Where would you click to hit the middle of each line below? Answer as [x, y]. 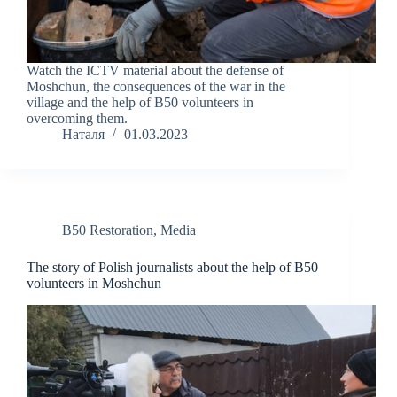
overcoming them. [77, 119]
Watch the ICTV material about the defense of [155, 71]
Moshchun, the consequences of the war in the [156, 87]
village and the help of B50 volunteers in [140, 103]
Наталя [83, 135]
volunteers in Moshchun [94, 284]
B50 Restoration [108, 230]
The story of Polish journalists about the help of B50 [172, 268]
